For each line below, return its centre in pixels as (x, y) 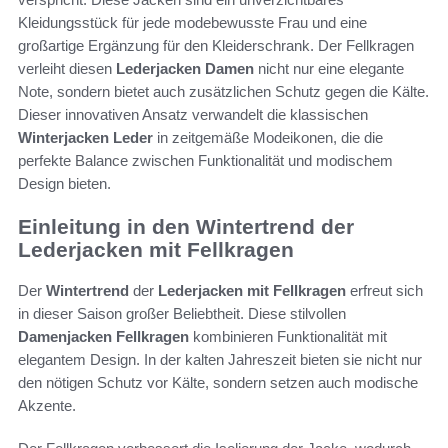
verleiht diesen (67, 69)
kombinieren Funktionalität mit (288, 336)
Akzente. (47, 405)
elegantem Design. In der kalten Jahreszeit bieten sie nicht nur (220, 359)
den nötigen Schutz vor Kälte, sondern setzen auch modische (218, 382)
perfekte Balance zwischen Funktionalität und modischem (205, 161)
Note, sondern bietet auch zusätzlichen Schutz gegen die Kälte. (223, 92)
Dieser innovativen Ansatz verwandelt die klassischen (193, 115)
